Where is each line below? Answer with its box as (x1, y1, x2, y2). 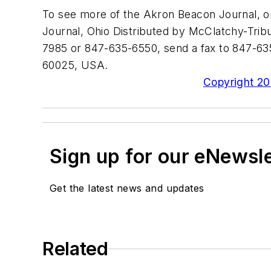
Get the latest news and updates (50, 182, 204, 195)
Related (42, 238, 108, 260)
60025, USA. (42, 59, 108, 72)
